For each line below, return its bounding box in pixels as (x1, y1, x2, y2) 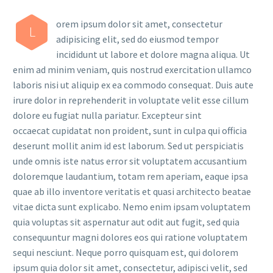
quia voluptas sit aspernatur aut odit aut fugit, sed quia (13, 216, 239, 228)
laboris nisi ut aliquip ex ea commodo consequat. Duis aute (13, 79, 253, 91)
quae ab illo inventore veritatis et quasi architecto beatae (13, 185, 251, 197)
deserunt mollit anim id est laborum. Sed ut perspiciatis (13, 140, 244, 152)
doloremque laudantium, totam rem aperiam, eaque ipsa (13, 170, 248, 182)
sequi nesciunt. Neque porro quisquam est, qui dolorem (13, 246, 238, 258)
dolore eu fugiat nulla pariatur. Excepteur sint (13, 109, 202, 121)
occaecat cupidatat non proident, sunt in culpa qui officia (13, 124, 247, 136)
